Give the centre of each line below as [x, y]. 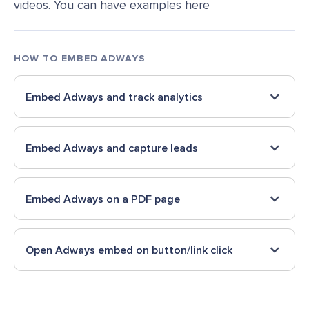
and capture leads [151, 148]
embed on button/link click [164, 250]
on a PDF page [142, 199]
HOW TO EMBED [56, 58]
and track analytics [153, 97]
